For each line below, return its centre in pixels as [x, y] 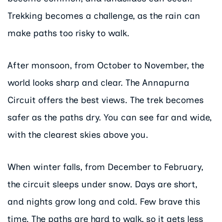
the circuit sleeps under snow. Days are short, [102, 184]
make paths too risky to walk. [68, 33]
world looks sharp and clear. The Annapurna [98, 83]
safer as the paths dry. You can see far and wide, [110, 117]
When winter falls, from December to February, [105, 167]
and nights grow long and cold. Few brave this [104, 201]
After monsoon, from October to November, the [106, 65]
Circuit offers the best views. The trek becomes [106, 100]
